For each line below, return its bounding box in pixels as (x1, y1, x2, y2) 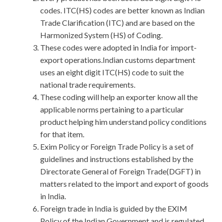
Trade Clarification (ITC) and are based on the (40, 18, 195, 28)
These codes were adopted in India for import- (40, 43, 197, 53)
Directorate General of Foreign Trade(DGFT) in (40, 166, 201, 176)
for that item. (40, 129, 84, 139)
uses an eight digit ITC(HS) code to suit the (40, 67, 184, 77)
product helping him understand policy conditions (40, 117, 207, 127)
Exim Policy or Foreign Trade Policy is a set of (40, 142, 194, 152)
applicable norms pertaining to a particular (40, 105, 184, 114)
